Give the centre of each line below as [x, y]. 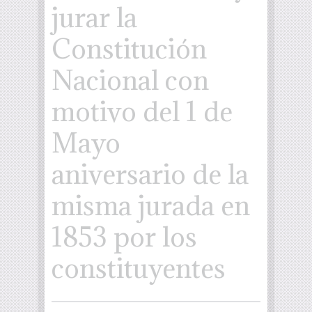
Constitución [129, 48]
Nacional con [130, 80]
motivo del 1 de [142, 111]
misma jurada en [151, 205]
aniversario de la [150, 174]
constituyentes [139, 268]
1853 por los [124, 236]
